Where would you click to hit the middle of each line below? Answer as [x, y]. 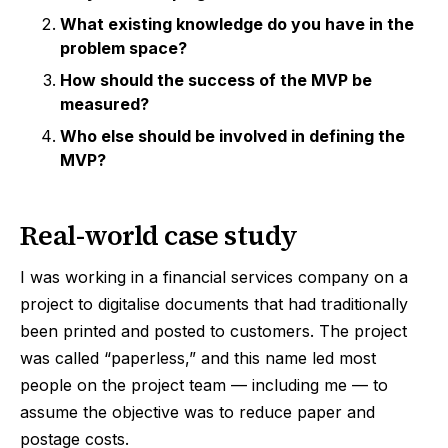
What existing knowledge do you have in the [237, 24]
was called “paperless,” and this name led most [198, 358]
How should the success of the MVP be [216, 80]
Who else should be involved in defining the [232, 136]
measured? [104, 104]
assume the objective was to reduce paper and [197, 412]
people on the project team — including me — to [204, 385]
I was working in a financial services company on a [214, 277]
